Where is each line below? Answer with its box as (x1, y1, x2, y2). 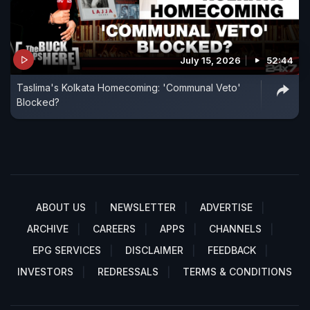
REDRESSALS (98, 266, 158, 278)
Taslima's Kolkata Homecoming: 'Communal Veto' (17, 82, 241, 94)
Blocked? (17, 96, 60, 109)
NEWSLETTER (110, 201, 176, 214)
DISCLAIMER (125, 244, 183, 257)
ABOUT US (36, 201, 86, 214)
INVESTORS (17, 266, 73, 278)
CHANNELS (209, 223, 262, 235)
